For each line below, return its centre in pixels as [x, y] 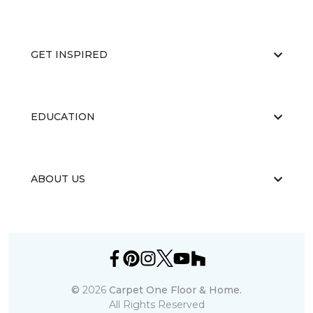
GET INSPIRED [69, 54]
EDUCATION [63, 117]
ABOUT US [58, 179]
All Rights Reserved [156, 305]
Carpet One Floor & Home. [175, 290]
